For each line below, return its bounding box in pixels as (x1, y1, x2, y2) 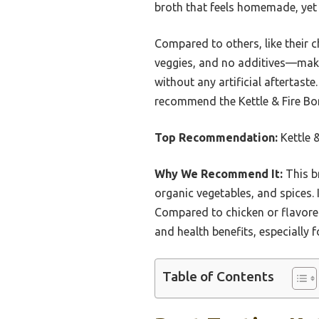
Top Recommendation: (155, 130, 278, 144)
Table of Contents (162, 268, 274, 285)
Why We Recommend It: (155, 167, 283, 180)
